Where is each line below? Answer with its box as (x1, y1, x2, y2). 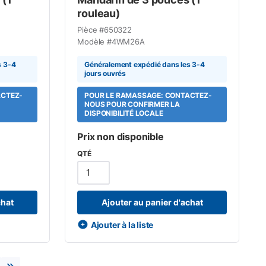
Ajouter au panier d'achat (101, 197, 203, 207)
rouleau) (77, 7, 120, 20)
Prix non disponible (77, 130, 164, 142)
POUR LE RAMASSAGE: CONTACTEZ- (84, 91, 212, 100)
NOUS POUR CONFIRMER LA (84, 100, 180, 109)
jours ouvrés (84, 69, 126, 78)
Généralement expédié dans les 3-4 (84, 60, 205, 69)
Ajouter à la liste (90, 219, 154, 230)
